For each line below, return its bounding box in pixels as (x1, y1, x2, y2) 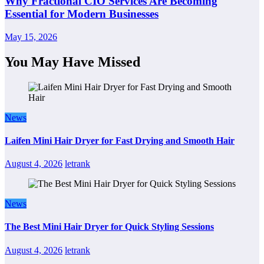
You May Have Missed (5, 54, 140, 70)
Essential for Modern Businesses (5, 8, 159, 21)
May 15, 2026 (5, 31, 57, 42)
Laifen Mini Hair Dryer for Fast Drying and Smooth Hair (5, 135, 235, 146)
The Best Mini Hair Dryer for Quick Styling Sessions (5, 222, 214, 232)
